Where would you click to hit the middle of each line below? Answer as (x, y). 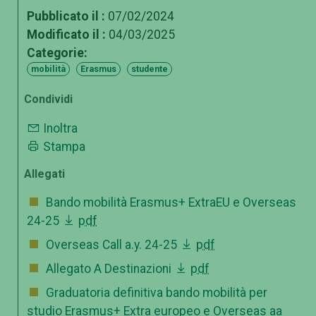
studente (149, 69)
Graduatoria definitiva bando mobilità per (157, 293)
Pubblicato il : (66, 17)
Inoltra (60, 128)
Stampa (64, 146)
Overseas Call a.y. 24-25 (113, 245)
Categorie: (57, 53)
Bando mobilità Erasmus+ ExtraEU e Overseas (171, 203)
